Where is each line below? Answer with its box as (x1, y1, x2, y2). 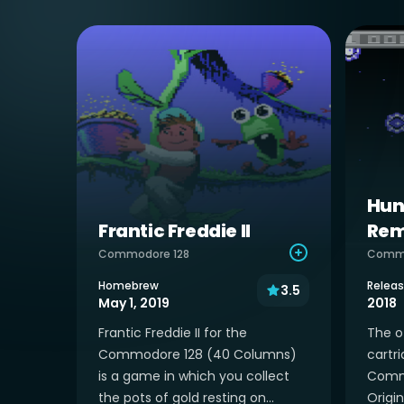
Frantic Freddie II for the (98, 323, 247, 342)
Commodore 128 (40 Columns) (98, 344, 297, 363)
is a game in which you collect (98, 366, 289, 385)
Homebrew (98, 278, 159, 293)
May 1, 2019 (98, 294, 170, 312)
